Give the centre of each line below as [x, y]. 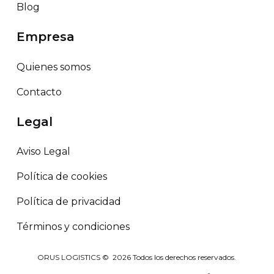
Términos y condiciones [73, 227]
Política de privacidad [68, 202]
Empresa [45, 37]
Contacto [39, 92]
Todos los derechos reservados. [184, 257]
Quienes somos [53, 67]
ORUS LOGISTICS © [75, 257]
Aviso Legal [43, 152]
